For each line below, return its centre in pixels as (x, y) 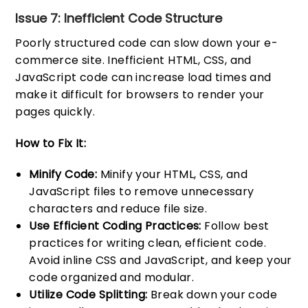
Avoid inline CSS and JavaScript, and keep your (161, 261)
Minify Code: (63, 175)
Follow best (235, 226)
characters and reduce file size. (118, 209)
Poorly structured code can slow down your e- (147, 43)
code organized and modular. (112, 278)
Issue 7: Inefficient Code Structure (119, 18)
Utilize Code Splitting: (88, 295)
